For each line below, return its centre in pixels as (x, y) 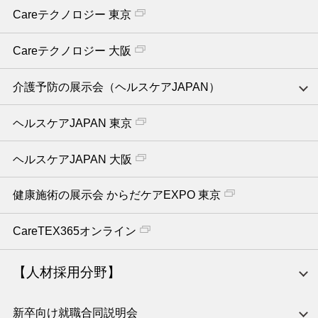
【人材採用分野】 (66, 272)
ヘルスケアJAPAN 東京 (72, 123)
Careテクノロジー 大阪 (72, 50)
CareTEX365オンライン (74, 231)
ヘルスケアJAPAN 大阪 (72, 159)
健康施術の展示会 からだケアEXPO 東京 (116, 195)
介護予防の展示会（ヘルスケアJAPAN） (116, 87)
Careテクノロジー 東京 (72, 15)
